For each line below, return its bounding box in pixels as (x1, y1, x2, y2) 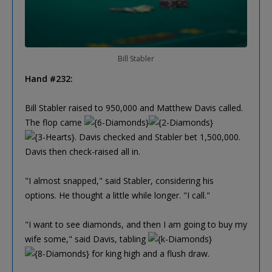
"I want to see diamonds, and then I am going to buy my (25, 219, 247, 231)
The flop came (25, 117, 84, 129)
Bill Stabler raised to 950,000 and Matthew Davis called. (25, 102, 243, 114)
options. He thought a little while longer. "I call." (25, 189, 210, 202)
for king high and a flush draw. (89, 248, 209, 260)
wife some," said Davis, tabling (25, 233, 148, 245)
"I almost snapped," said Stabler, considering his (25, 175, 214, 187)
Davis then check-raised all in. (25, 146, 140, 158)
